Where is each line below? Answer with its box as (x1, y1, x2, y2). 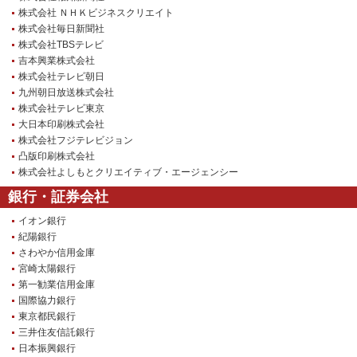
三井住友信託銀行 (18, 327, 95, 339)
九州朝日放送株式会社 (18, 87, 114, 99)
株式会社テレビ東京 (18, 103, 104, 115)
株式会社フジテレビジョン (18, 135, 133, 147)
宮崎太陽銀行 (18, 263, 76, 275)
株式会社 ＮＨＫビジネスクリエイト (18, 7, 174, 19)
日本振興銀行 (18, 343, 76, 355)
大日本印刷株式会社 (18, 119, 104, 131)
